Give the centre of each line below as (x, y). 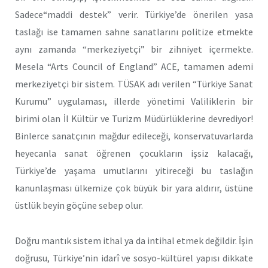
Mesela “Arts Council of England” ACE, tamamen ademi (134, 66)
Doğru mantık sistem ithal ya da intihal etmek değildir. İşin (134, 240)
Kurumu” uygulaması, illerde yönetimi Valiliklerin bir (134, 101)
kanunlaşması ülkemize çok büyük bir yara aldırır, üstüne (134, 188)
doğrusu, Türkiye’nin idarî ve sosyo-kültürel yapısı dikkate (134, 258)
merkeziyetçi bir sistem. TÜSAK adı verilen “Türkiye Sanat (134, 83)
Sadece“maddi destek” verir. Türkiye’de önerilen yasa (134, 14)
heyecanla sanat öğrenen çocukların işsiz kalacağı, (134, 153)
